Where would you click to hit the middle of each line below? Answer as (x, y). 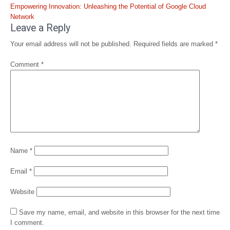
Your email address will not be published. (71, 44)
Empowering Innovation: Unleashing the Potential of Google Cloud (108, 6)
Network (22, 17)
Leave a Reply (40, 28)
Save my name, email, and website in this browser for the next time (119, 212)
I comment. (27, 223)
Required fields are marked (174, 44)
